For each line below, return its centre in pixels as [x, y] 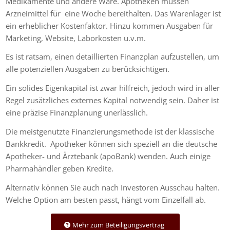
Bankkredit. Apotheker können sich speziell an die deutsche [112, 143]
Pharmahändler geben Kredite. [60, 168]
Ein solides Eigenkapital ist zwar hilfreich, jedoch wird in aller [113, 88]
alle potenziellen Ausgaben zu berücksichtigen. [88, 69]
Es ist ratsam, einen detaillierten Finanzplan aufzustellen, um [113, 57]
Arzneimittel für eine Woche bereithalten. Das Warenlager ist [113, 13]
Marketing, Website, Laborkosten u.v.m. [76, 38]
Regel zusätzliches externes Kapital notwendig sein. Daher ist [113, 100]
